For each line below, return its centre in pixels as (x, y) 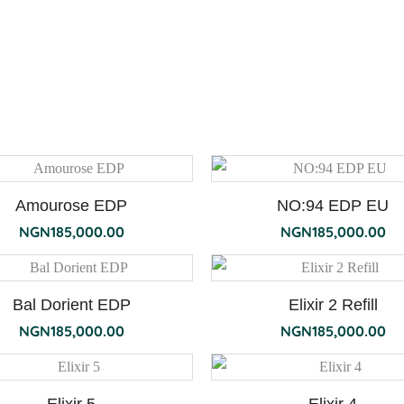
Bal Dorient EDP (71, 305)
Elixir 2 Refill (333, 305)
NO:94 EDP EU (333, 206)
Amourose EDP (71, 206)
